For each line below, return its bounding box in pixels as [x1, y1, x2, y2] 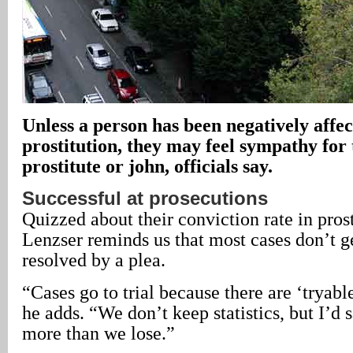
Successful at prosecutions [22, 188, 268, 209]
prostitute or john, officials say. [22, 155, 273, 176]
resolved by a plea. [22, 249, 165, 270]
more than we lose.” [22, 322, 175, 344]
